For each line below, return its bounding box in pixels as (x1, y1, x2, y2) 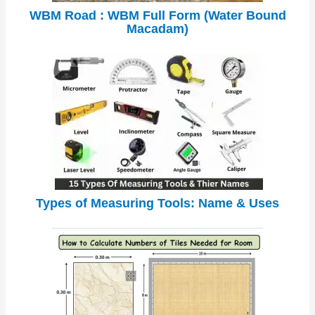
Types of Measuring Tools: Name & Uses (36, 195, 279, 210)
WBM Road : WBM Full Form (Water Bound (29, 8, 286, 22)
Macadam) (127, 21, 188, 36)
